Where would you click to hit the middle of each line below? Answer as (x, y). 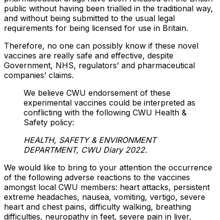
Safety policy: (49, 122)
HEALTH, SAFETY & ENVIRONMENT (90, 140)
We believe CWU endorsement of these (97, 93)
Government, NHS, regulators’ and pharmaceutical (99, 65)
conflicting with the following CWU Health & (105, 112)
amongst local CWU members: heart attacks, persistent (107, 187)
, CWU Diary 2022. (112, 150)
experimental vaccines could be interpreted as (110, 102)
